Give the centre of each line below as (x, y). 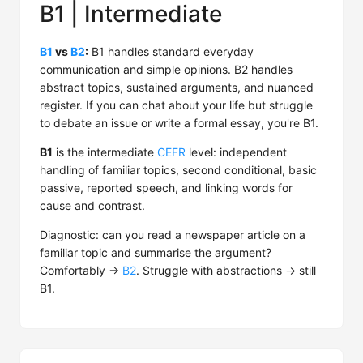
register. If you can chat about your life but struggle (176, 105)
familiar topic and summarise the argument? (156, 252)
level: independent (236, 152)
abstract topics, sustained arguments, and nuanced (177, 87)
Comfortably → (81, 270)
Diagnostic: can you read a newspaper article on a (173, 235)
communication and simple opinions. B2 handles (166, 69)
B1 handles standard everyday (171, 51)
